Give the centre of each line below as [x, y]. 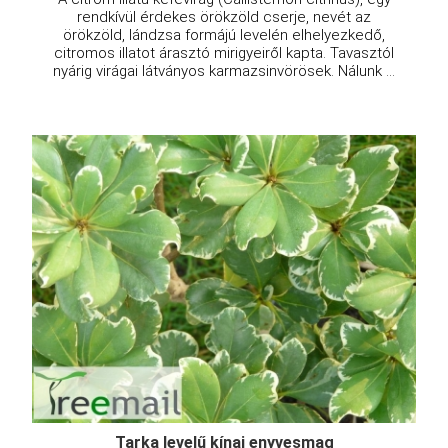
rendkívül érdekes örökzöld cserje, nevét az [224, 17]
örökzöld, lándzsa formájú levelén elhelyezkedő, [224, 35]
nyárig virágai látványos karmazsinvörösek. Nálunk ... [224, 71]
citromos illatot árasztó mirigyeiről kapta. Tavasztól [224, 53]
